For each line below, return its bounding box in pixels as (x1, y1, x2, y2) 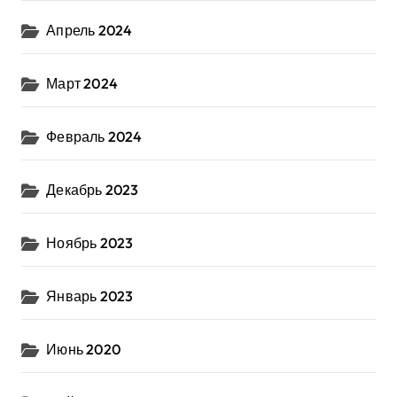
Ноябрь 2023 (46, 233, 134, 252)
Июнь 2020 (46, 339, 121, 358)
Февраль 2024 (46, 127, 143, 145)
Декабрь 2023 (46, 180, 139, 198)
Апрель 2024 (46, 20, 133, 39)
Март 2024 (46, 74, 119, 92)
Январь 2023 (46, 286, 134, 305)
